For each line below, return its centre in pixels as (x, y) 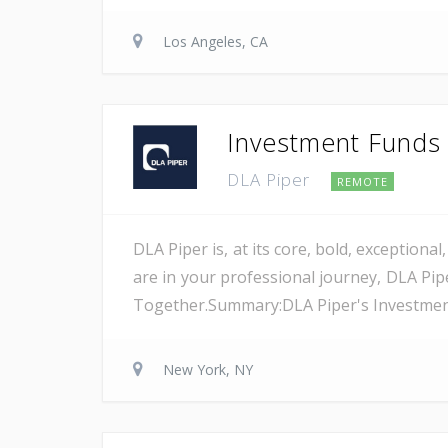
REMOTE (362, 181)
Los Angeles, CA (215, 41)
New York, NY (208, 369)
